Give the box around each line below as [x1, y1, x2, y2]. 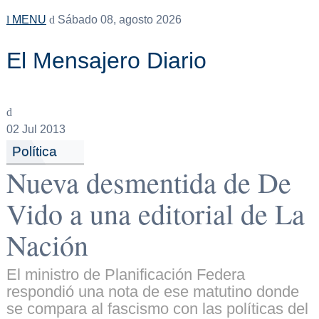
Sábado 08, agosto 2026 [54, 14, 182, 26]
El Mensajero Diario [6, 48, 206, 73]
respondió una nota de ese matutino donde [6, 283, 299, 301]
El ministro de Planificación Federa [6, 266, 245, 284]
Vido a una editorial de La [6, 194, 305, 233]
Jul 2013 [19, 123, 66, 135]
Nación [6, 226, 88, 264]
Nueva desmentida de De [6, 163, 291, 202]
